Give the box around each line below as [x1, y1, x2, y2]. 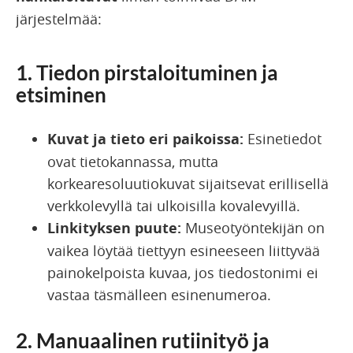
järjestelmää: [16, 9, 102, 29]
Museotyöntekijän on [181, 218, 325, 238]
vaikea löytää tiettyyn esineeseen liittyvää [47, 241, 320, 261]
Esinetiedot [243, 129, 321, 149]
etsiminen [16, 82, 106, 108]
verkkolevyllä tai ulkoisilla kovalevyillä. [47, 196, 300, 216]
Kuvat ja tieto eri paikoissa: [47, 129, 243, 150]
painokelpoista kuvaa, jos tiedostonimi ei [47, 263, 318, 283]
